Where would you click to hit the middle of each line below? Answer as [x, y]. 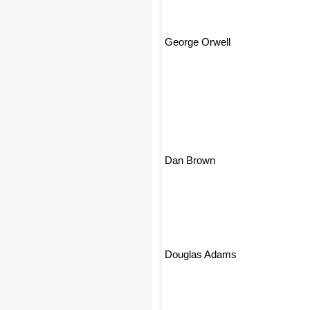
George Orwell [198, 33]
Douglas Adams [201, 229]
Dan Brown [190, 160]
